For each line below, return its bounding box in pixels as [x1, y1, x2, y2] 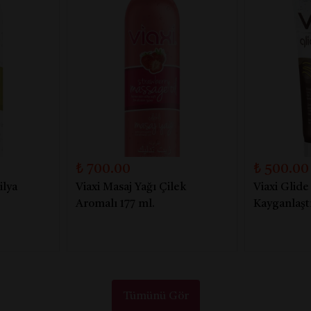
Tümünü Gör [122, 290, 189, 302]
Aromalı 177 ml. [76, 198, 155, 210]
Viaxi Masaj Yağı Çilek [76, 181, 186, 193]
